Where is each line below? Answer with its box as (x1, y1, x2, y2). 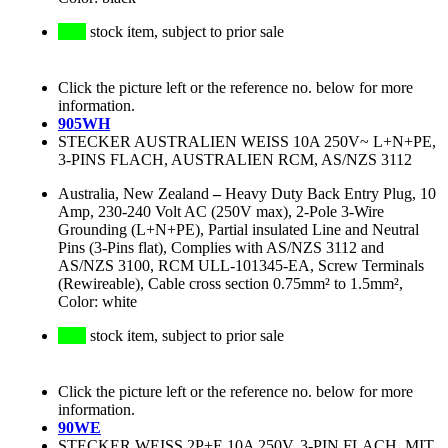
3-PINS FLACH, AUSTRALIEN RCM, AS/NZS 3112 (58, 151, 412, 169)
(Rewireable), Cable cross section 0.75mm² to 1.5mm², (58, 275, 403, 293)
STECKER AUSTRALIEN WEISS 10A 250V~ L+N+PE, (58, 133, 436, 151)
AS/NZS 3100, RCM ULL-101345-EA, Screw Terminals (58, 257, 424, 275)
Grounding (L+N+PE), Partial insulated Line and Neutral (58, 221, 419, 239)
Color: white (58, 293, 137, 311)
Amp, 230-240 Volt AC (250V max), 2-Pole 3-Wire (58, 203, 384, 221)
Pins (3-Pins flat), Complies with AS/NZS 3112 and (58, 239, 384, 257)
